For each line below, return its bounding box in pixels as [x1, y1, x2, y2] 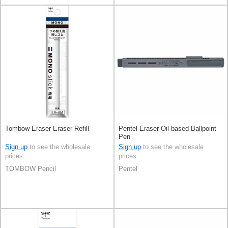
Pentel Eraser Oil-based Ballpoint [119, 124, 216, 132]
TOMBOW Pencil [5, 165, 56, 173]
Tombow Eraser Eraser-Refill [5, 124, 89, 132]
